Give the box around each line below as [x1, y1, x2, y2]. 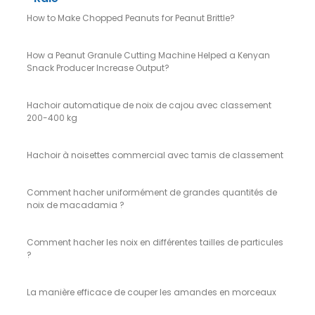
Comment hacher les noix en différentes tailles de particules [27, 236, 283, 248]
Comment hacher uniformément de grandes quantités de [27, 186, 277, 198]
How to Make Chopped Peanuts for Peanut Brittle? [27, 11, 235, 24]
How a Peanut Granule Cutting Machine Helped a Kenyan [27, 49, 270, 61]
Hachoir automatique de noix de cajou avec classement [27, 98, 271, 111]
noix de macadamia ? [27, 198, 124, 211]
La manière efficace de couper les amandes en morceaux [27, 285, 276, 298]
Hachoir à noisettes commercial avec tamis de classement [27, 148, 283, 161]
